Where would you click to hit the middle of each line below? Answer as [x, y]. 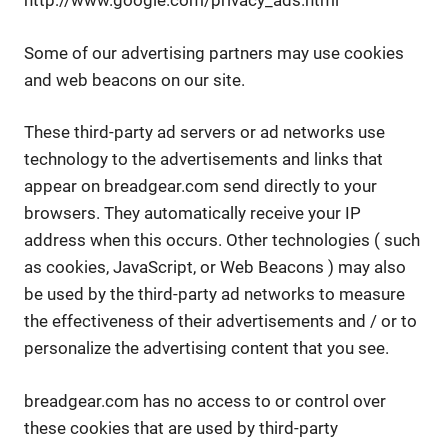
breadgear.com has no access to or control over [205, 400]
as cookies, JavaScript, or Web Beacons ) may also [215, 267]
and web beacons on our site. [134, 79]
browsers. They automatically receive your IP [192, 213]
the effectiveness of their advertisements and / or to [220, 321]
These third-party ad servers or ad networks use [204, 132]
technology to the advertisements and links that [203, 159]
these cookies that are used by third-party [181, 427]
